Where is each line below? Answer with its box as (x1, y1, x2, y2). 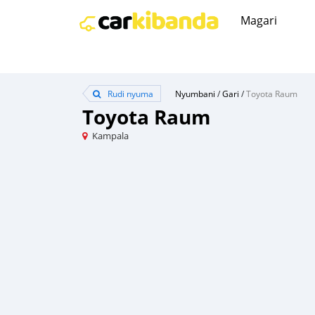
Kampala (92, 129, 129, 142)
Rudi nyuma (105, 88, 153, 99)
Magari (240, 12, 277, 28)
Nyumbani (175, 88, 215, 99)
